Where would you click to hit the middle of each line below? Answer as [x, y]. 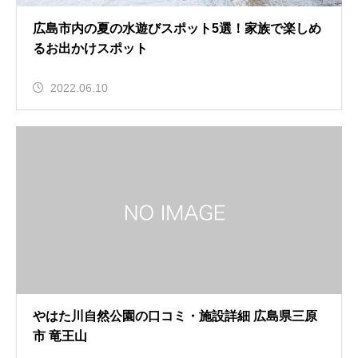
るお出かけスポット [90, 48]
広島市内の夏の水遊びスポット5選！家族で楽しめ [177, 28]
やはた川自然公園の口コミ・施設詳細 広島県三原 [175, 316]
